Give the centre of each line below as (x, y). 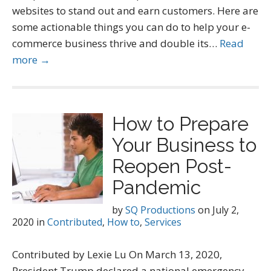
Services (163, 222)
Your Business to (184, 145)
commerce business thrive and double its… (116, 43)
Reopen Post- (172, 166)
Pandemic (156, 187)
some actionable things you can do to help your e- (131, 27)
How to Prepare (180, 124)
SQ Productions (160, 210)
